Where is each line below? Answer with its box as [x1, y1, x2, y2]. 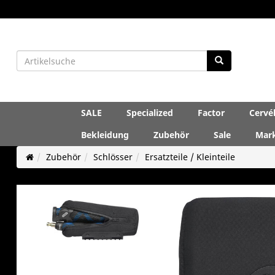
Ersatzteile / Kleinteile [144, 151, 235, 163]
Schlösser [93, 151, 133, 163]
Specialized [126, 106, 173, 118]
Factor [198, 106, 225, 118]
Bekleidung [81, 128, 129, 141]
